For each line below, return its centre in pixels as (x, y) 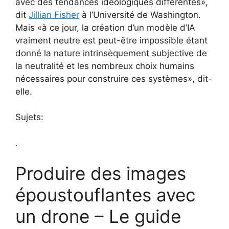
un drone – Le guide (98, 216)
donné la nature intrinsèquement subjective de (111, 53)
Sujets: (29, 117)
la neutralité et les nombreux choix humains (105, 66)
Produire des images (101, 174)
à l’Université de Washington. (140, 15)
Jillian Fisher (54, 15)
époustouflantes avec (106, 195)
